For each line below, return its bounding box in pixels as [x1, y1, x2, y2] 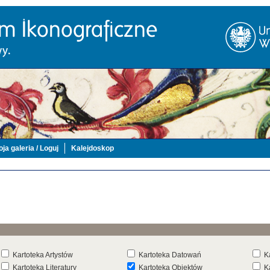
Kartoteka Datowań [138, 251, 201, 259]
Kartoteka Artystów [13, 251, 74, 259]
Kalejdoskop [71, 144, 114, 152]
